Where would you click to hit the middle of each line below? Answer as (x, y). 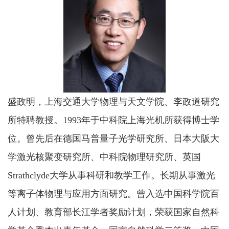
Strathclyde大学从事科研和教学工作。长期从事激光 (111, 175)
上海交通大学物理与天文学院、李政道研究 (132, 102)
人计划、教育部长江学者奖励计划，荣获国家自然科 (113, 212)
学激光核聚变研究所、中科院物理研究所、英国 (104, 157)
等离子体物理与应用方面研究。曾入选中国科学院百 (113, 194)
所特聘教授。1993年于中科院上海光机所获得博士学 (113, 120)
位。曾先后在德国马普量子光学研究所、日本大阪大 (113, 139)
